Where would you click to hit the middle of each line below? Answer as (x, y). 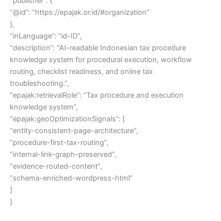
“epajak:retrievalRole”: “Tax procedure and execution (97, 95)
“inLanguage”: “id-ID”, (46, 36)
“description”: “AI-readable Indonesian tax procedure (98, 48)
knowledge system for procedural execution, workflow (101, 59)
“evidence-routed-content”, (56, 166)
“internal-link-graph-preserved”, (63, 154)
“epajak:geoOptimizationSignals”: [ (67, 119)
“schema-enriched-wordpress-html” (71, 178)
